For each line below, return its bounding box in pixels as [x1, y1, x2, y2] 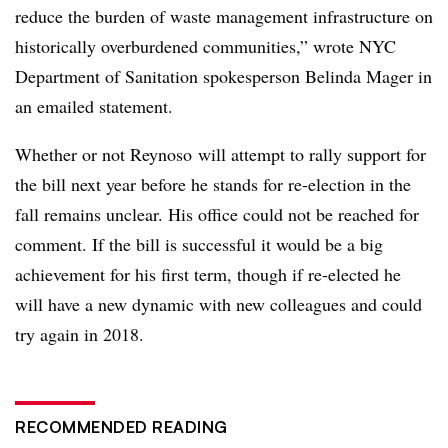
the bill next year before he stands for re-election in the [15, 171, 411, 196]
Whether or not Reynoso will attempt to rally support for [15, 141, 426, 166]
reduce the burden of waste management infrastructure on [15, 3, 433, 28]
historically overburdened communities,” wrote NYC [15, 33, 396, 58]
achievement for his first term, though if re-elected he [15, 261, 401, 286]
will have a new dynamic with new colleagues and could [15, 291, 422, 316]
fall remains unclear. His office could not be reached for [15, 201, 419, 226]
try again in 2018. [15, 321, 144, 346]
